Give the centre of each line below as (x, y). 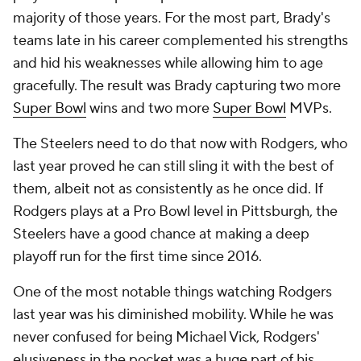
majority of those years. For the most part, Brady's (172, 18)
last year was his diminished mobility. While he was (173, 315)
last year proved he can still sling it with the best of (173, 166)
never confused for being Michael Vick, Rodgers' (166, 337)
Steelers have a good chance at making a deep (161, 234)
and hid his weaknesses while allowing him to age (168, 63)
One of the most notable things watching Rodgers (172, 292)
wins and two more (149, 108)
